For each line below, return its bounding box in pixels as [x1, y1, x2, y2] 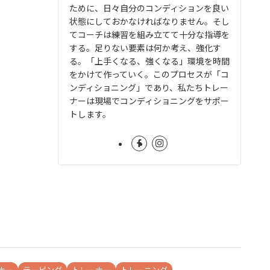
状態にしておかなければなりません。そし [69, 14, 230, 27]
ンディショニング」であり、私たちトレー [69, 81, 228, 93]
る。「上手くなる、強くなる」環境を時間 [69, 54, 230, 67]
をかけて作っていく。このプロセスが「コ [69, 67, 229, 80]
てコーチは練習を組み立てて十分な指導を [69, 28, 230, 40]
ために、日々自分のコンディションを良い [69, 1, 229, 14]
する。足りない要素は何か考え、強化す [69, 41, 221, 54]
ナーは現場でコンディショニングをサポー [69, 94, 229, 107]
